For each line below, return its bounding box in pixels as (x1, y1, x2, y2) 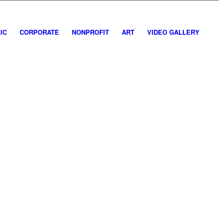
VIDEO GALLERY (147, 27, 200, 37)
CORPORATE (20, 27, 60, 37)
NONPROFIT (72, 27, 109, 37)
